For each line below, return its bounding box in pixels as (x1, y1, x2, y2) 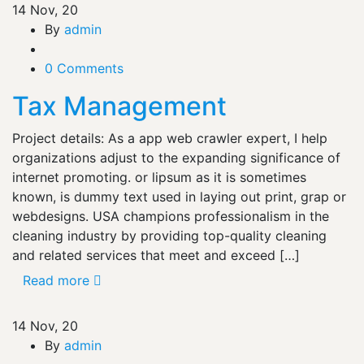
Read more (23, 271, 89, 288)
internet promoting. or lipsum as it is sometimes (12, 168, 306, 185)
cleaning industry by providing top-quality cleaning (12, 227, 327, 244)
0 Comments (45, 59, 123, 76)
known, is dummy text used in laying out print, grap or (12, 188, 346, 205)
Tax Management (12, 89, 227, 122)
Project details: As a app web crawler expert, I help (12, 129, 327, 146)
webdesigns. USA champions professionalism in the (12, 207, 329, 224)
